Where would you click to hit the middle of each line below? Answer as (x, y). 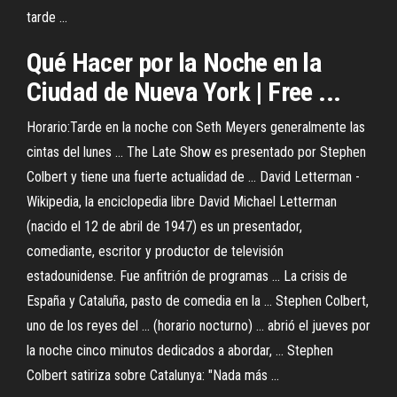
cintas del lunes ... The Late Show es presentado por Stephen (196, 152)
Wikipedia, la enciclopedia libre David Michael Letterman (182, 202)
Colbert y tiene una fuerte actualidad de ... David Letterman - (193, 177)
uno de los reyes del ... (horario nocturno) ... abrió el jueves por (198, 326)
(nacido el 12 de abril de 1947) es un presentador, (164, 226)
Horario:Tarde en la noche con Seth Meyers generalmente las (196, 127)
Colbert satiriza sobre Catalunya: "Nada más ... (153, 375)
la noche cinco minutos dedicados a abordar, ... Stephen (180, 350)
